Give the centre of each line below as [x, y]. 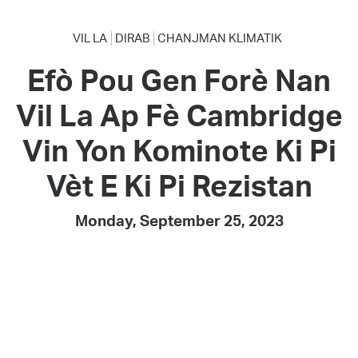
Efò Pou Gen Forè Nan [179, 80]
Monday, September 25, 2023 [179, 221]
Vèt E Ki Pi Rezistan [179, 185]
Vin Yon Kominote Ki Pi [179, 150]
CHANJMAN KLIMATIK [219, 38]
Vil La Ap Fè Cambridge [179, 115]
